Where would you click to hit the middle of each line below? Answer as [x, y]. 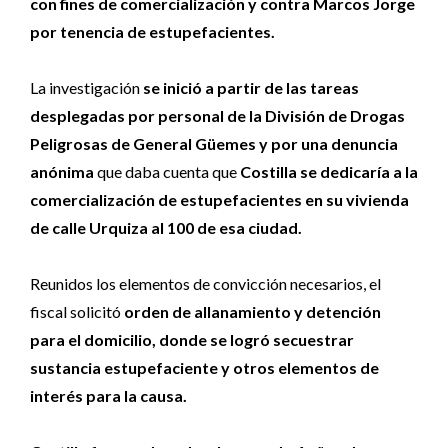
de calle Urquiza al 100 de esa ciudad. [166, 228]
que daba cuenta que [168, 172]
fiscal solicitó [75, 312]
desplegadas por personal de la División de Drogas [217, 116]
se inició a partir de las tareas [249, 88]
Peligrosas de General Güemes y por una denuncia [214, 144]
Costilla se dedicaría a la [329, 172]
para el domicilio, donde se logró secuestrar [192, 340]
